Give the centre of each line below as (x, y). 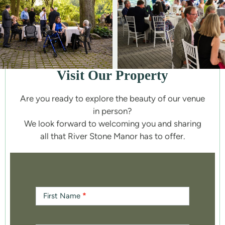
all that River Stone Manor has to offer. (113, 136)
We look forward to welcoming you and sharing (113, 123)
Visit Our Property (113, 75)
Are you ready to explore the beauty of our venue (113, 98)
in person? (113, 111)
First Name (63, 196)
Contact (50, 183)
